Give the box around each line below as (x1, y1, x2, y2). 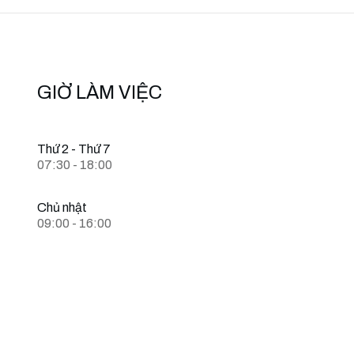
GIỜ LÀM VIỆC (37, 82, 162, 104)
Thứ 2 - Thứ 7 (37, 142, 111, 156)
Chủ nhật (37, 201, 87, 215)
